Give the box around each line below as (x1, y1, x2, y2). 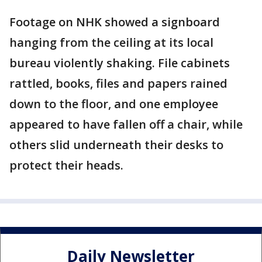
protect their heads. (9, 157, 123, 174)
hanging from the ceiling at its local (9, 35, 213, 51)
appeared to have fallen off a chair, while (9, 116, 243, 133)
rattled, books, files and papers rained (9, 75, 227, 92)
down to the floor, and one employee (9, 96, 218, 112)
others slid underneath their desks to (9, 137, 223, 153)
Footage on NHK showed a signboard (9, 14, 220, 30)
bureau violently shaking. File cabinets (9, 55, 230, 71)
